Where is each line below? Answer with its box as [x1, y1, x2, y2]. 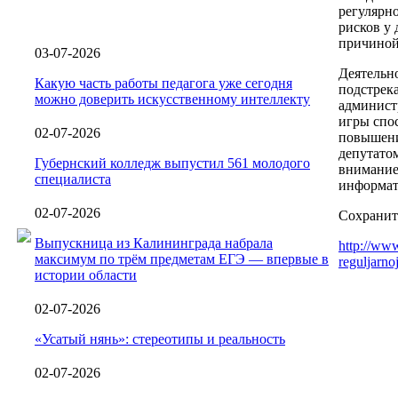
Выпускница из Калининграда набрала [35, 235, 273, 251]
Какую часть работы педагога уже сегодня [35, 75, 292, 91]
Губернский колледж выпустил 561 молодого [35, 155, 310, 171]
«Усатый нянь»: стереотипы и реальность [35, 330, 285, 346]
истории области [35, 267, 137, 283]
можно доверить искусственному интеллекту [35, 91, 310, 107]
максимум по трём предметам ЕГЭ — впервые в [35, 251, 329, 267]
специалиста [35, 171, 111, 187]
